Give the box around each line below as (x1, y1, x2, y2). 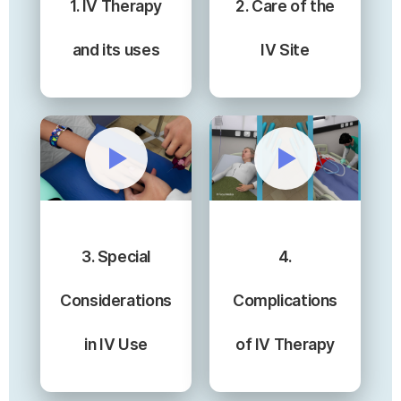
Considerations (60, 290, 172, 310)
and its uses (72, 40, 160, 60)
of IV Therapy (235, 334, 335, 354)
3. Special (81, 246, 151, 266)
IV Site (260, 40, 310, 60)
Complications (233, 290, 337, 310)
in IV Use (84, 334, 148, 354)
